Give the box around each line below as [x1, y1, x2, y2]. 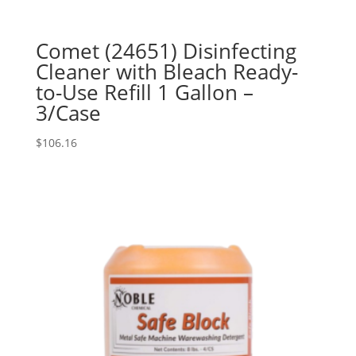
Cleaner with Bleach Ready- [35, 56, 298, 86]
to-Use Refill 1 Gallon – [35, 77, 253, 106]
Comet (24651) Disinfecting [35, 36, 296, 65]
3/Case [35, 98, 101, 127]
